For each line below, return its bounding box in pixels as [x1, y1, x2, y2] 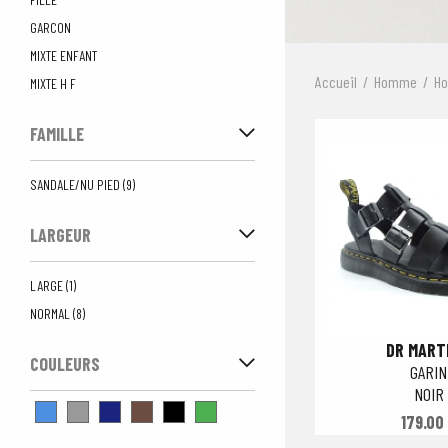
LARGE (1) [30, 277, 76, 294]
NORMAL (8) [30, 305, 85, 322]
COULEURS [30, 353, 100, 375]
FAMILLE [30, 123, 84, 145]
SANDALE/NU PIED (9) [30, 176, 135, 193]
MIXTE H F [30, 75, 76, 92]
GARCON [30, 19, 71, 36]
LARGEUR [30, 224, 91, 246]
